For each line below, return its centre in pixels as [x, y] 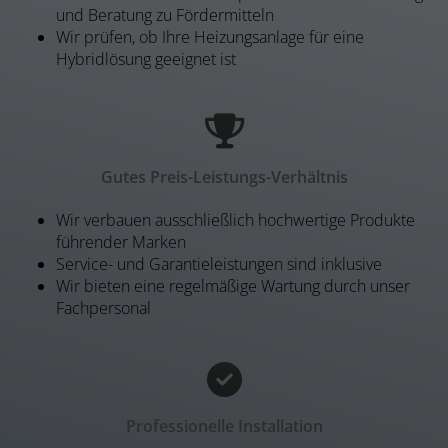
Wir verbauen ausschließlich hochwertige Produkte [235, 220]
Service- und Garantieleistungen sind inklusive [219, 264]
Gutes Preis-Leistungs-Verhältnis [224, 177]
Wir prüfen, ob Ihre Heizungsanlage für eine [210, 37]
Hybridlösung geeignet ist [146, 59]
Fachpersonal [103, 308]
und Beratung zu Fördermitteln [165, 15]
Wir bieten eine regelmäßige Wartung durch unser [233, 286]
